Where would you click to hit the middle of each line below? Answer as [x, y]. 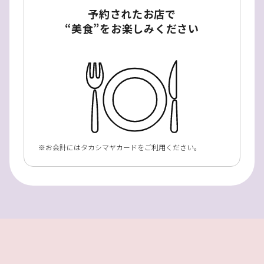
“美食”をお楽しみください [132, 29]
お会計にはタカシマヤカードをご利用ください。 [123, 147]
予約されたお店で [132, 14]
